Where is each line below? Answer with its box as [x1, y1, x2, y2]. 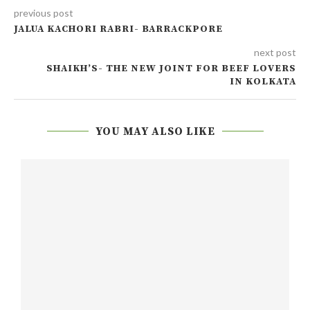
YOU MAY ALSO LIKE [95, 124, 215, 138]
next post [254, 46, 296, 58]
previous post [14, 6, 73, 19]
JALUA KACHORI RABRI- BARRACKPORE [14, 22, 223, 35]
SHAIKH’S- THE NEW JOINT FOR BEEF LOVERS [46, 62, 296, 75]
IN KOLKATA [230, 75, 296, 88]
